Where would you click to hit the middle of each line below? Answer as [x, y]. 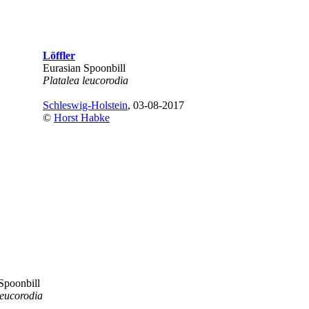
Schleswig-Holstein [85, 105]
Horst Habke [82, 118]
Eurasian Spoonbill [84, 68]
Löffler [59, 56]
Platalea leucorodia [86, 80]
